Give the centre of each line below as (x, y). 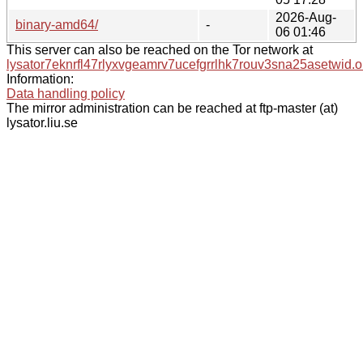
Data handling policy (66, 93)
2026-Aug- (306, 17)
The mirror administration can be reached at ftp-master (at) (172, 108)
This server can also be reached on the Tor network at (160, 49)
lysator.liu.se (42, 122)
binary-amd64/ (57, 24)
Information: (40, 79)
